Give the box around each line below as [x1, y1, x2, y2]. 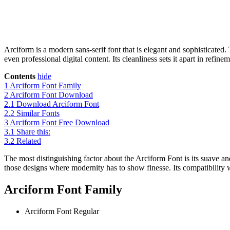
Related [16, 137, 41, 146]
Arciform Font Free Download [10, 118, 109, 127]
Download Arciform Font [16, 100, 99, 109]
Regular [73, 207, 99, 216]
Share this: [16, 127, 50, 137]
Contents [4, 72, 35, 81]
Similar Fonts [16, 109, 60, 118]
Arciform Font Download [10, 90, 93, 100]
